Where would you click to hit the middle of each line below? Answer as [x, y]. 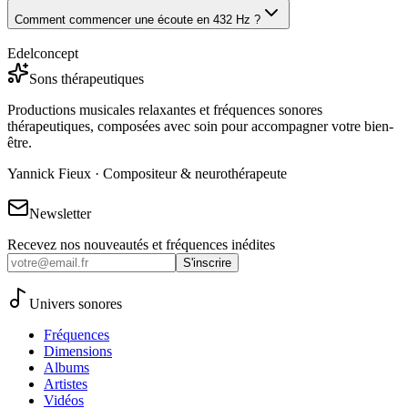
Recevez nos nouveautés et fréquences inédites [141, 245]
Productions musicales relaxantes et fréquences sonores [165, 110]
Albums [66, 368]
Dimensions [78, 352]
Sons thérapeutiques [87, 79]
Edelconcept [43, 54]
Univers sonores [76, 304]
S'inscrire [207, 263]
